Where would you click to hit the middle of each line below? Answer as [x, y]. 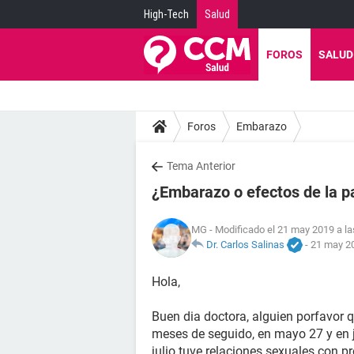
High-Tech [166, 14]
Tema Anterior [201, 166]
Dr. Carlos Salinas [245, 244]
